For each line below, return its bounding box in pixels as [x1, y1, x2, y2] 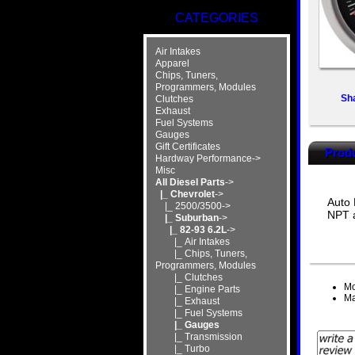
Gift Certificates [155, 140, 220, 152]
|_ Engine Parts [155, 283, 240, 295]
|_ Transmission [155, 330, 242, 342]
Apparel [155, 57, 189, 69]
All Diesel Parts [155, 176, 225, 188]
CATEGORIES [175, 11, 258, 25]
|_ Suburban [155, 212, 219, 223]
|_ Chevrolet [155, 188, 215, 200]
